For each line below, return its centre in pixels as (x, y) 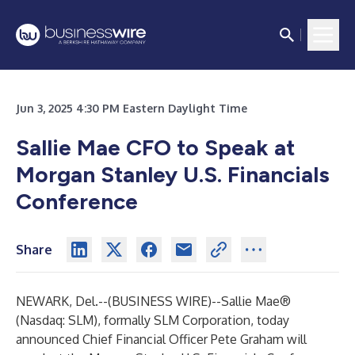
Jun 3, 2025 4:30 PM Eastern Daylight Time (132, 108)
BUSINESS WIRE (160, 301)
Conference (77, 201)
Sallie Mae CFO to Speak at (155, 147)
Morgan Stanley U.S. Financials (173, 174)
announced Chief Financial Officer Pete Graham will (161, 339)
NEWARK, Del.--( (64, 301)
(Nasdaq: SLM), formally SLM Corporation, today (153, 320)
